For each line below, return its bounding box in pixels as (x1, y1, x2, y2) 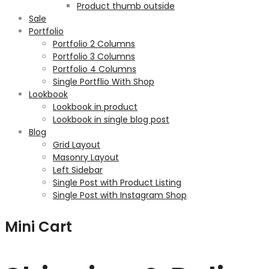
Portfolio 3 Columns (53, 50, 135, 62)
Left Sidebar (53, 164, 103, 176)
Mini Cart (5, 217, 72, 237)
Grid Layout (53, 139, 100, 151)
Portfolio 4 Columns (53, 63, 136, 75)
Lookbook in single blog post (53, 113, 169, 125)
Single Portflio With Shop (53, 76, 154, 88)
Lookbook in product (53, 101, 138, 113)
